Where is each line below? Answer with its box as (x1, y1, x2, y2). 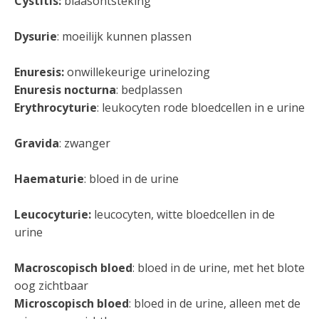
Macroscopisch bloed (14, 260, 132, 276)
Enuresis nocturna (14, 82, 116, 98)
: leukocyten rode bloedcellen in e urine (97, 100, 305, 115)
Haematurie (14, 171, 84, 187)
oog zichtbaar (14, 278, 88, 293)
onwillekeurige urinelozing (64, 64, 210, 80)
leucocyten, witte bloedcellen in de (91, 206, 275, 222)
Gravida (14, 135, 59, 151)
